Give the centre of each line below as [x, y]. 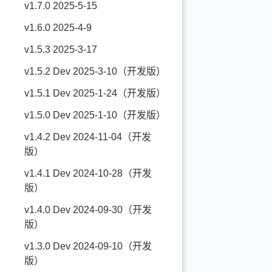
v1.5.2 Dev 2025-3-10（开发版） [95, 71]
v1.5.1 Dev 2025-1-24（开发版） [95, 93]
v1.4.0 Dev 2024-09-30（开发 [88, 210]
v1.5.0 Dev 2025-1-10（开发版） [95, 115]
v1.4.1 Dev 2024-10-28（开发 [88, 173]
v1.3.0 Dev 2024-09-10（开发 [88, 246]
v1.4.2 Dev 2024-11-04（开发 [88, 137]
